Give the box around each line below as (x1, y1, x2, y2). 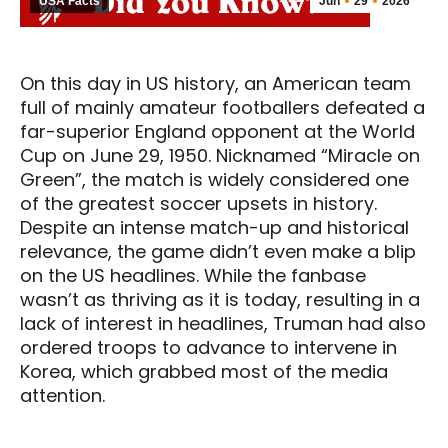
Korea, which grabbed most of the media (20, 358, 388, 384)
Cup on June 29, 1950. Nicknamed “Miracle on (20, 142, 420, 168)
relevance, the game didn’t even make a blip (20, 238, 416, 264)
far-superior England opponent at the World (20, 118, 415, 144)
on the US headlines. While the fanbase (20, 262, 366, 288)
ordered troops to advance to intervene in (20, 334, 397, 360)
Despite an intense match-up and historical (20, 214, 409, 240)
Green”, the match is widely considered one (20, 166, 409, 192)
